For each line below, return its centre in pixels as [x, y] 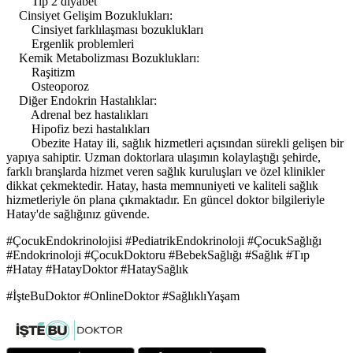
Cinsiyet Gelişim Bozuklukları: [89, 16]
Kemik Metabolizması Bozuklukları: [103, 58]
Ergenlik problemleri [70, 44]
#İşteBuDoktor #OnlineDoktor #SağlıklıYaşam [123, 296]
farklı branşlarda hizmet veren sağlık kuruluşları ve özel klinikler [165, 172]
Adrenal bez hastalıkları [77, 115]
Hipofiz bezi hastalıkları [78, 129]
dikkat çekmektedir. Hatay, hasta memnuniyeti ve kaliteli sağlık [162, 186]
